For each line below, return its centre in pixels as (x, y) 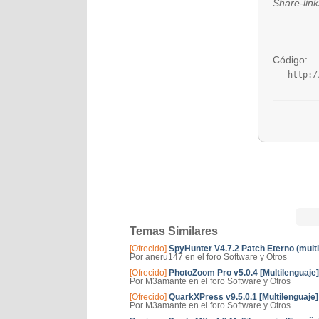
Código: (290, 60)
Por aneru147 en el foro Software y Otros (208, 257)
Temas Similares (174, 231)
